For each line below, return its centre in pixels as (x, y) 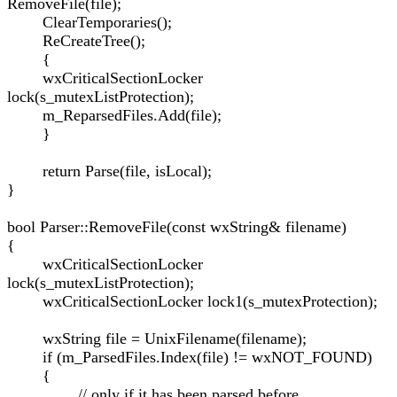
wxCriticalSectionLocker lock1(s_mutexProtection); (192, 301)
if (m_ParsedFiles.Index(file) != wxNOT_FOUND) (190, 357)
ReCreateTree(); (76, 41)
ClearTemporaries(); (90, 22)
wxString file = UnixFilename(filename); (157, 339)
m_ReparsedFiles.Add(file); (114, 115)
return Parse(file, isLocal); (109, 171)
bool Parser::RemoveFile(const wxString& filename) (177, 227)
